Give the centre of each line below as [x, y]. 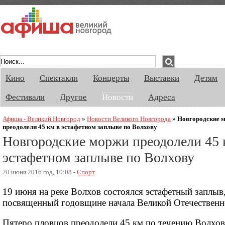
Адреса [162, 97]
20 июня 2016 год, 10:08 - [40, 172]
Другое [73, 97]
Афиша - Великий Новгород [42, 119]
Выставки [162, 78]
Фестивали [25, 97]
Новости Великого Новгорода [129, 119]
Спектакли [59, 78]
